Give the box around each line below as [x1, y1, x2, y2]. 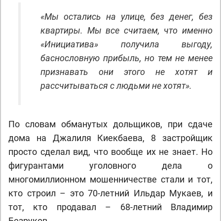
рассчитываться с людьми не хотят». [40, 80, 192, 91]
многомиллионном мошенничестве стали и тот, [8, 174, 213, 184]
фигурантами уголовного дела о [8, 160, 213, 171]
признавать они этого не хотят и [40, 67, 213, 77]
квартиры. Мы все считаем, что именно [40, 25, 213, 36]
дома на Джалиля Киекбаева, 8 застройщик [8, 133, 213, 143]
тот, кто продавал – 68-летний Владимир [8, 202, 213, 212]
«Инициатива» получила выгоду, [40, 39, 213, 49]
